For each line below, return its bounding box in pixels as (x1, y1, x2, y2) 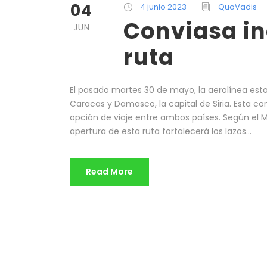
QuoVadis (218, 1, 257, 13)
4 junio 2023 (140, 1, 187, 13)
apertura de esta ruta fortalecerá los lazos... (70, 125, 252, 138)
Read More (86, 166, 133, 178)
